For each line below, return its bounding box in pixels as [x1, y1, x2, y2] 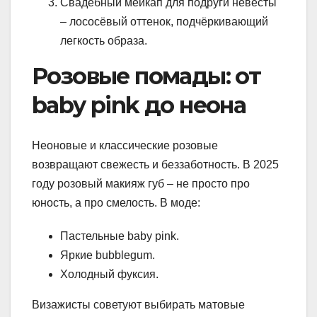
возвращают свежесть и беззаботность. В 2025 [32, 158, 279, 171]
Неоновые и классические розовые [32, 139, 218, 151]
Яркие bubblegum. [60, 248, 155, 261]
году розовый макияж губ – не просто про [32, 177, 250, 190]
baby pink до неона [32, 91, 246, 120]
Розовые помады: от [32, 62, 261, 91]
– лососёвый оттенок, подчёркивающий [60, 16, 268, 28]
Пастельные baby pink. [60, 229, 179, 242]
